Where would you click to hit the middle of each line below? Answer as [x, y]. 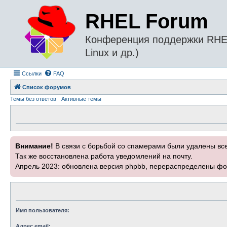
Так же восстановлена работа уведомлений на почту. [104, 156]
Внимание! [34, 146]
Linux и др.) [112, 53]
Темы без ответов [33, 99]
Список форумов [47, 87]
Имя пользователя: [43, 210]
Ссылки [32, 73]
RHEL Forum [147, 21]
